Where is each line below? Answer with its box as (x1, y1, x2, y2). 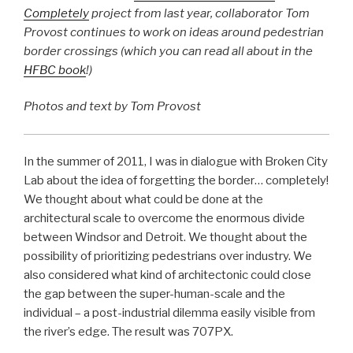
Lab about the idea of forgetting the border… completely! (24, 173, 329, 188)
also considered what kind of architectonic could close (24, 268, 311, 283)
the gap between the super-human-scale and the (24, 287, 285, 302)
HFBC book (24, 62, 86, 77)
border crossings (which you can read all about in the (24, 43, 313, 58)
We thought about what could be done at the (24, 192, 263, 207)
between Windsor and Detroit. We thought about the (24, 230, 307, 245)
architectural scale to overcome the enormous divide (24, 211, 305, 226)
